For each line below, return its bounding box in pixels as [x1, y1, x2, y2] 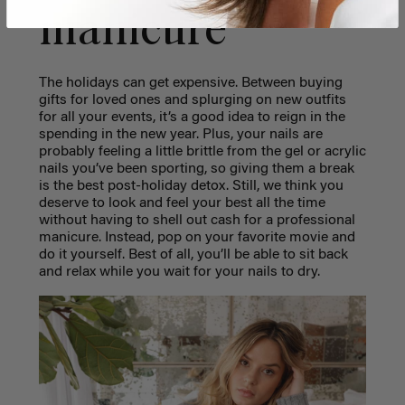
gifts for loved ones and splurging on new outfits [38, 93, 346, 108]
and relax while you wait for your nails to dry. [38, 265, 320, 280]
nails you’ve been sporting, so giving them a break [38, 162, 354, 177]
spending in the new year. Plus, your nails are [38, 127, 323, 143]
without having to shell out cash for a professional [38, 213, 355, 229]
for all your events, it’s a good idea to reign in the [38, 110, 345, 126]
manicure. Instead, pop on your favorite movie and [38, 231, 355, 246]
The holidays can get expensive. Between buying [38, 76, 343, 91]
